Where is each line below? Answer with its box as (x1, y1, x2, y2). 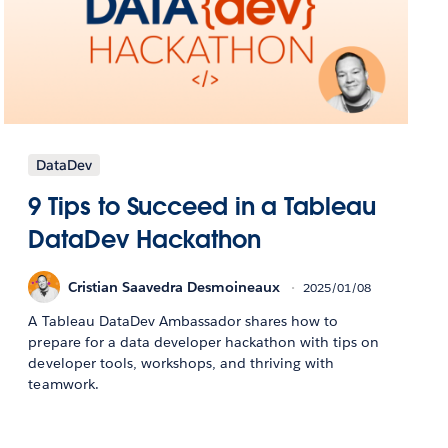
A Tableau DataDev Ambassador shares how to (28, 312, 339, 331)
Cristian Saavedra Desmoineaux (68, 277, 281, 296)
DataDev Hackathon (28, 224, 261, 256)
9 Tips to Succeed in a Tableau (28, 191, 376, 223)
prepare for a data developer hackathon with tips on (28, 333, 380, 352)
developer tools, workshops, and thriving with (28, 354, 335, 373)
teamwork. (28, 375, 99, 394)
